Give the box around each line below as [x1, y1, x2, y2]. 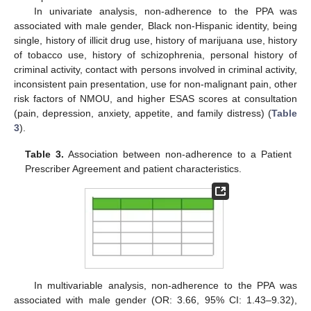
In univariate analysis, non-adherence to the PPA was [33, 6, 297, 17]
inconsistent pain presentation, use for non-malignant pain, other [14, 78, 297, 90]
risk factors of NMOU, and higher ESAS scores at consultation [14, 93, 297, 105]
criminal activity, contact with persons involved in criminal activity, [14, 64, 297, 76]
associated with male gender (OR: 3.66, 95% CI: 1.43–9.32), [14, 294, 297, 306]
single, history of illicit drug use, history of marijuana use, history [14, 35, 297, 47]
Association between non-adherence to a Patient [64, 149, 292, 160]
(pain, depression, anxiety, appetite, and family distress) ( [14, 108, 271, 119]
